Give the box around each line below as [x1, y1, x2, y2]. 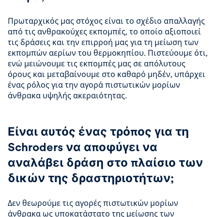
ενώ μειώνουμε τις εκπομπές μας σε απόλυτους [8, 58, 186, 69]
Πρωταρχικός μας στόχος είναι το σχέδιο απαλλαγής [8, 15, 205, 26]
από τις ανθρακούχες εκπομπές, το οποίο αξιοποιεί [8, 26, 201, 37]
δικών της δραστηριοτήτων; [8, 171, 174, 185]
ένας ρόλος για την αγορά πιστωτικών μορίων [8, 79, 180, 90]
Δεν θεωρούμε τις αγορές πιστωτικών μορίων [8, 198, 178, 208]
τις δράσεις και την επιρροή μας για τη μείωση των [8, 37, 199, 47]
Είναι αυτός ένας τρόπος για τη [8, 124, 189, 139]
